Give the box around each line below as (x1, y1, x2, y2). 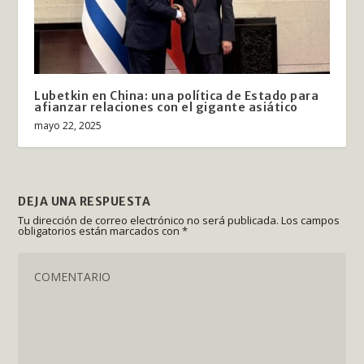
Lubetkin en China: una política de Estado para (34, 88, 319, 103)
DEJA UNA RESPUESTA (18, 193, 151, 209)
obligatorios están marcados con (18, 223, 183, 238)
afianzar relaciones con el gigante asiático (34, 99, 298, 115)
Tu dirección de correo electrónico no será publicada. (18, 212, 279, 227)
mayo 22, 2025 (34, 118, 102, 132)
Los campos (281, 212, 340, 227)
